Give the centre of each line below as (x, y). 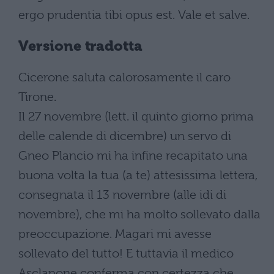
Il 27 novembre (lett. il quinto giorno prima (136, 116)
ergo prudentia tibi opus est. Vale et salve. (134, 15)
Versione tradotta (81, 46)
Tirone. (37, 97)
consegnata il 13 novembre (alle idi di (122, 194)
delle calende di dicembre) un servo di (125, 136)
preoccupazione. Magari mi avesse (115, 234)
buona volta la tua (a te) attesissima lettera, (138, 175)
